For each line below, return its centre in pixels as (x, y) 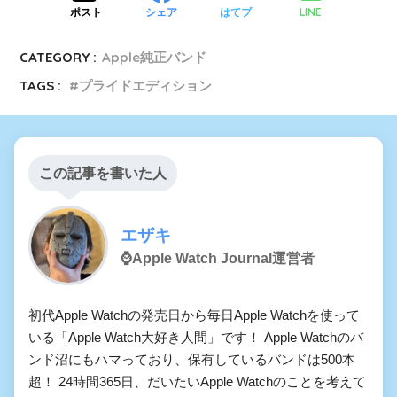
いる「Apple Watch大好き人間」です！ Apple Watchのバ (196, 338)
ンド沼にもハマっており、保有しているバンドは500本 (192, 360)
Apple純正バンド (155, 58)
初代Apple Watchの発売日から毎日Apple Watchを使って (194, 315)
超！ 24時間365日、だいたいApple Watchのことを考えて (197, 382)
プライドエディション (146, 86)
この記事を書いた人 (103, 174)
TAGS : (41, 86)
